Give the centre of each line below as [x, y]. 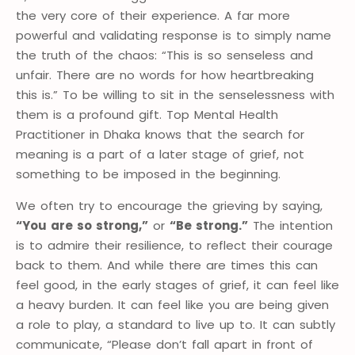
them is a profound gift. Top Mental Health [147, 115]
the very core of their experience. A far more [153, 16]
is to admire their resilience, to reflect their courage [174, 246]
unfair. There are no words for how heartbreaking [165, 75]
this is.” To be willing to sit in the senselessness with [175, 95]
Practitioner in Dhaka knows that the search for [160, 135]
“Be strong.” [209, 226]
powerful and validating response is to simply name [174, 36]
